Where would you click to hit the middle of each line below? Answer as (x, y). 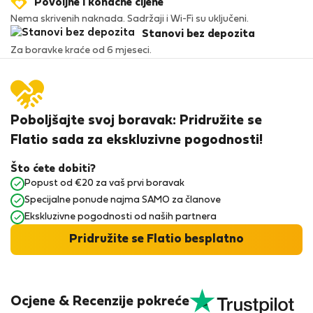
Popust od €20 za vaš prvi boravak (104, 183)
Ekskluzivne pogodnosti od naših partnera (121, 217)
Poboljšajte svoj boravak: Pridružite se (136, 121)
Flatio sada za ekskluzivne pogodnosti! (137, 140)
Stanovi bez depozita (198, 34)
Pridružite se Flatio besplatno (156, 239)
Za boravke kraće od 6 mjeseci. (81, 51)
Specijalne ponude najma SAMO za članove (123, 200)
